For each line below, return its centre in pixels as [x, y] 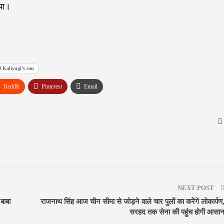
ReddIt [11, 87]
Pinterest [52, 87]
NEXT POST [196, 188]
